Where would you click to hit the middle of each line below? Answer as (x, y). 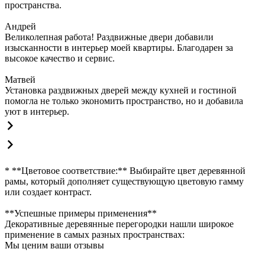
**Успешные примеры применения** (81, 213)
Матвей (20, 80)
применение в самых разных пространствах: (95, 235)
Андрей (20, 26)
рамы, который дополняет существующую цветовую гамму (124, 181)
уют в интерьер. (37, 112)
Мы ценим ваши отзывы (54, 245)
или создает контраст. (48, 192)
